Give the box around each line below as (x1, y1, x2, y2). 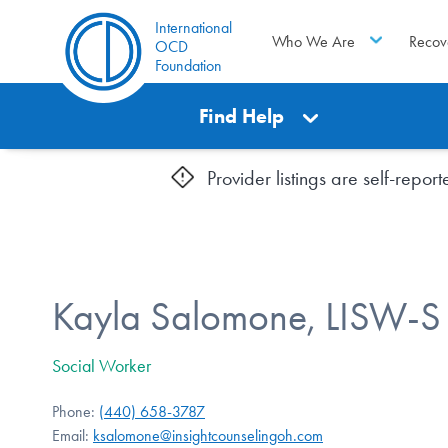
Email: (52, 425, 93, 445)
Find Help (199, 104, 285, 128)
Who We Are (271, 31, 355, 51)
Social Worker (52, 354, 151, 377)
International (155, 18, 232, 37)
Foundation (155, 56, 222, 75)
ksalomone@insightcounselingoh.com (93, 425, 323, 445)
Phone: (52, 401, 99, 421)
